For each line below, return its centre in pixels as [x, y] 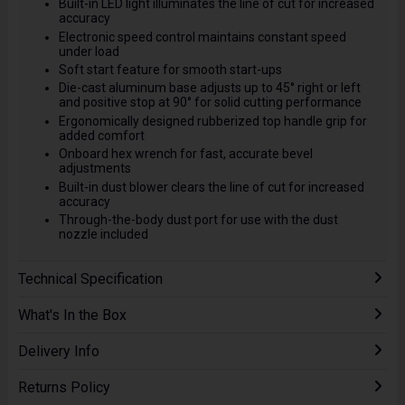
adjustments [94, 169]
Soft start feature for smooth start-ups [170, 70]
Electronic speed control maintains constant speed [202, 37]
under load [89, 51]
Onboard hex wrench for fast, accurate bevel [185, 154]
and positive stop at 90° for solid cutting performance [210, 103]
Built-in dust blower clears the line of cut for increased [211, 187]
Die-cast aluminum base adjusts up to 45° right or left [209, 88]
